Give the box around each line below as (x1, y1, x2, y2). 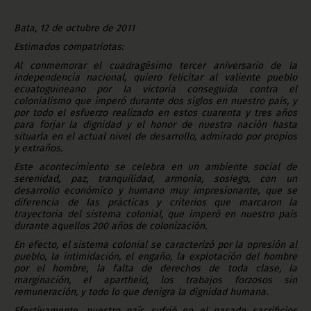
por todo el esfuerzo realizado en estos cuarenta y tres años (14, 106, 297, 119)
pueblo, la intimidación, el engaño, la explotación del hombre (14, 250, 297, 262)
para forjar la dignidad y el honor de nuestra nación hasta (14, 118, 297, 131)
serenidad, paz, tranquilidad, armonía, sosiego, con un (14, 172, 297, 185)
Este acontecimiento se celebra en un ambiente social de (14, 160, 297, 173)
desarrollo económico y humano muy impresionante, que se (14, 184, 297, 196)
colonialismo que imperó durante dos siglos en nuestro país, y (14, 94, 297, 107)
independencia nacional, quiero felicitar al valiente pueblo (14, 71, 297, 83)
